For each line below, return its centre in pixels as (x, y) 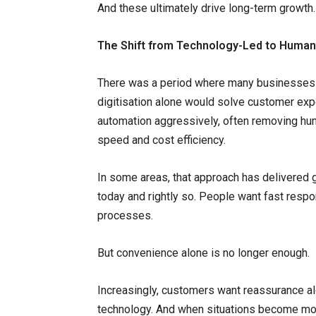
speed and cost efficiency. (162, 140)
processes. (125, 215)
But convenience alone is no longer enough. (203, 253)
